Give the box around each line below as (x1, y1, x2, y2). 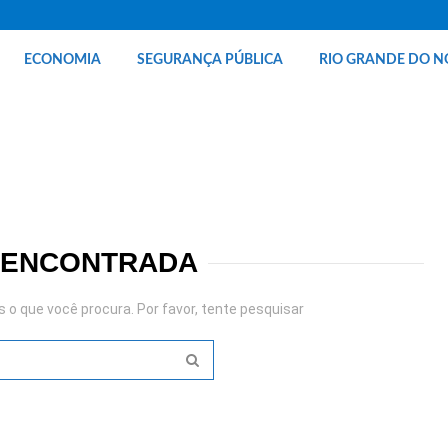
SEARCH (191, 387, 245, 403)
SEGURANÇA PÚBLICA (136, 53, 283, 67)
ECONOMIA (23, 53, 101, 67)
